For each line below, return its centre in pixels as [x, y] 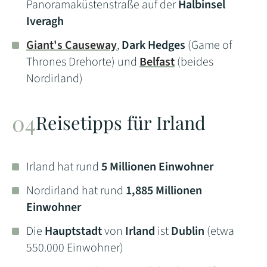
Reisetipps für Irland [121, 123]
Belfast [157, 62]
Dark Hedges [152, 46]
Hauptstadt [73, 232]
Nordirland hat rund [76, 191]
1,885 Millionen [164, 191]
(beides [194, 62]
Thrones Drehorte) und [83, 62]
